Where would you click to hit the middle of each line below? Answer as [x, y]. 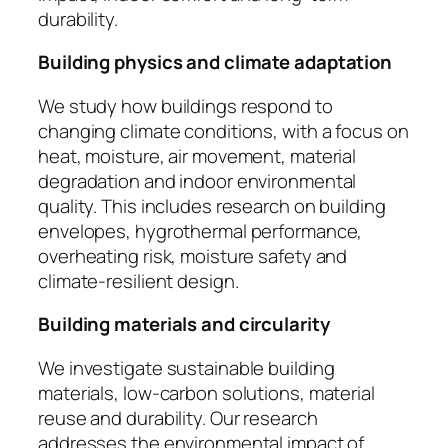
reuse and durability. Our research [178, 417]
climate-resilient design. [138, 280]
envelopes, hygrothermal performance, [200, 230]
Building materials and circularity [184, 324]
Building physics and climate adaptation [215, 62]
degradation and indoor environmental [197, 180]
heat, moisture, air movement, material [197, 155]
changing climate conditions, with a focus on [223, 130]
